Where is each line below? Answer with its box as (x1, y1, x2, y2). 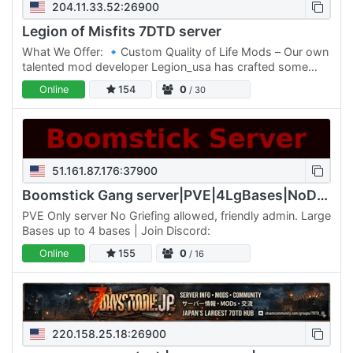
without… (22, 89, 72, 103)
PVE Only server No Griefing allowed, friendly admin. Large (22, 208, 331, 222)
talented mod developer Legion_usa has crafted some (22, 59, 308, 73)
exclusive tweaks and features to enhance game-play (22, 74, 305, 88)
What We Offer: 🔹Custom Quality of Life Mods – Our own (22, 44, 329, 58)
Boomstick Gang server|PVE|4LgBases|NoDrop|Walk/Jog (317, 187, 328, 203)
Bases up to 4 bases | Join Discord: (22, 223, 210, 237)
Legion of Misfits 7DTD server (22, 23, 221, 39)
